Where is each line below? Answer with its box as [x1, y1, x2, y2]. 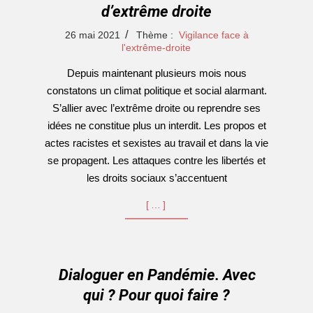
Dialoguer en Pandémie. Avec [58, 266, 256, 284]
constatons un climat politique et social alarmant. [46, 85, 267, 96]
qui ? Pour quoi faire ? [82, 286, 230, 304]
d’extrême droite [101, 3, 212, 20]
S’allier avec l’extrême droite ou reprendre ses [52, 102, 261, 114]
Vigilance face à [178, 29, 249, 41]
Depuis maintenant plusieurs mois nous [66, 67, 247, 79]
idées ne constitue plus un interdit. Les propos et [47, 119, 266, 131]
